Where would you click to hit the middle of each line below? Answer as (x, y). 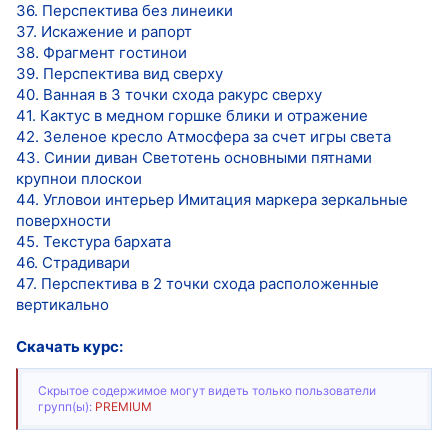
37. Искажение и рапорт (104, 31)
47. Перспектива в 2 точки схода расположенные (197, 283)
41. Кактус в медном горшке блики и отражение (192, 115)
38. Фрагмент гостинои (101, 52)
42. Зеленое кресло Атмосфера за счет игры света (203, 136)
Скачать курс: (69, 346)
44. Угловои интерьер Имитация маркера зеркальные (212, 199)
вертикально (62, 304)
